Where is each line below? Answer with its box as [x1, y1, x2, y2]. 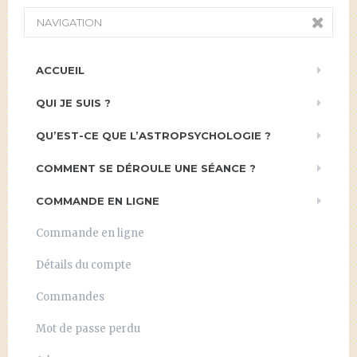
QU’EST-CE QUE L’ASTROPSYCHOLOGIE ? [36, 128, 271, 142]
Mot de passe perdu [36, 321, 140, 335]
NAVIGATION [37, 15, 102, 29]
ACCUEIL [36, 63, 84, 76]
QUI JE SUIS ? [36, 96, 111, 109]
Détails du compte [36, 257, 131, 272]
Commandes [36, 289, 104, 304]
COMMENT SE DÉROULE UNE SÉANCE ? [36, 161, 256, 175]
